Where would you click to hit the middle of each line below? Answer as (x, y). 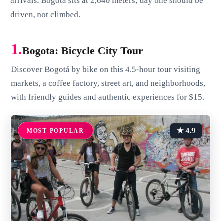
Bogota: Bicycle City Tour (83, 51)
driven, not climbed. (45, 14)
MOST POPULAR (55, 130)
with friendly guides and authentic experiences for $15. (108, 97)
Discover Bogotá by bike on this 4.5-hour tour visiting (106, 70)
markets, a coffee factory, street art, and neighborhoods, (108, 83)
